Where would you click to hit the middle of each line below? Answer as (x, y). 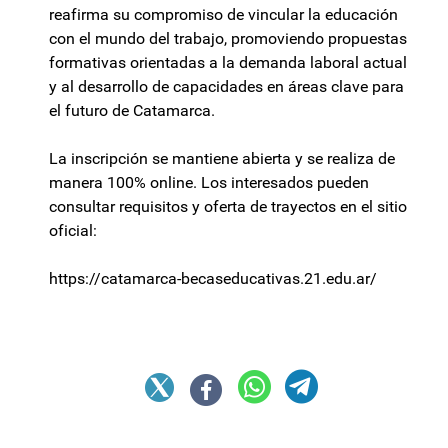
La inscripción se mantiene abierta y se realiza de (222, 159)
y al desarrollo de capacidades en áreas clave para (226, 87)
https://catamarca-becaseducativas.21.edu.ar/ (213, 279)
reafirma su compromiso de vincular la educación (223, 15)
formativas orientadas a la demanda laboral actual (228, 63)
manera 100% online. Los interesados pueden (209, 183)
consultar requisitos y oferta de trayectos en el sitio (228, 207)
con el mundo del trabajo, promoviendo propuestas (228, 39)
